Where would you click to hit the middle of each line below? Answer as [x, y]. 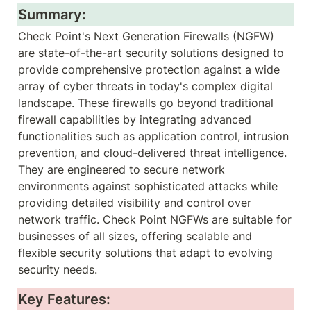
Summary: [52, 15]
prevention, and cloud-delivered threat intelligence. [152, 153]
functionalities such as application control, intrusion [153, 136]
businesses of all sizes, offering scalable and [135, 236]
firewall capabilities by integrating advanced [135, 119]
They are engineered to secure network [121, 169]
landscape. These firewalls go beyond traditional [146, 103]
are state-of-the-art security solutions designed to [151, 53]
